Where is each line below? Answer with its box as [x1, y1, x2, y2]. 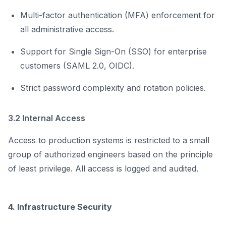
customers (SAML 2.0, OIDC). [20, 61, 134, 71]
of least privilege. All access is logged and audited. [8, 163, 198, 174]
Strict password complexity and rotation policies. [20, 83, 206, 93]
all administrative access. [20, 24, 114, 35]
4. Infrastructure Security [8, 202, 112, 212]
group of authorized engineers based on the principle [8, 149, 213, 160]
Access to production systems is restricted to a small [8, 135, 209, 146]
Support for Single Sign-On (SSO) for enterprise [20, 46, 207, 57]
